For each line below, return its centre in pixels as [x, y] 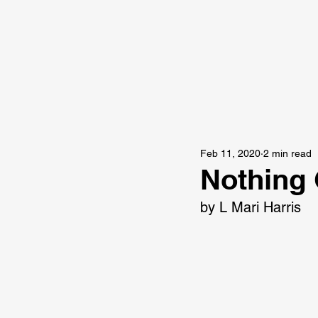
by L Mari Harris [251, 207]
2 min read [287, 153]
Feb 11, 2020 [230, 153]
